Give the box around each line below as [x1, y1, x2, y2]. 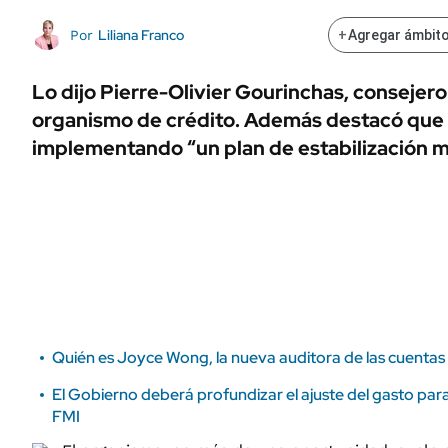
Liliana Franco [97, 26, 184, 44]
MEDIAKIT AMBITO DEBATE [30, 34, 189, 49]
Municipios [275, 22, 339, 37]
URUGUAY [275, 57, 343, 73]
